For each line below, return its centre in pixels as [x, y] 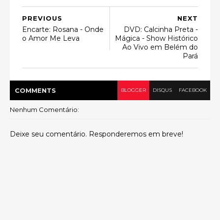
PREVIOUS [42, 18]
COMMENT [33, 90]
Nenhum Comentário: [44, 110]
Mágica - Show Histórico [156, 38]
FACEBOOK [193, 90]
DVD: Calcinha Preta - [161, 29]
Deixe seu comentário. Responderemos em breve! [96, 134]
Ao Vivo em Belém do [160, 47]
